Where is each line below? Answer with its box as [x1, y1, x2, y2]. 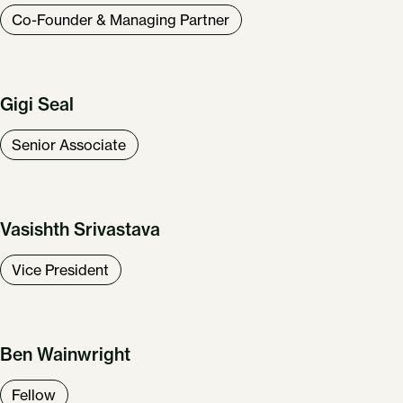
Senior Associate [12, 136, 127, 155]
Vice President [12, 261, 110, 280]
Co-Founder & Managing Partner [12, 11, 230, 30]
